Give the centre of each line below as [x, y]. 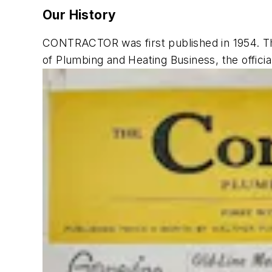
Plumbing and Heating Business [136, 59]
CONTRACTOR [80, 42]
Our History [80, 15]
